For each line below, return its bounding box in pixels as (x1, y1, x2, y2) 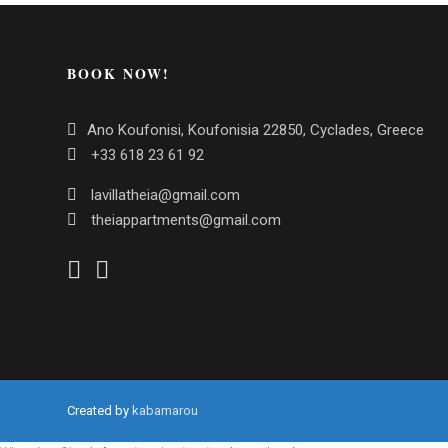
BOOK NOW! (67, 63, 170, 85)
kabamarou (132, 403, 198, 419)
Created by (67, 403, 132, 419)
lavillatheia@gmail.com (87, 186, 240, 205)
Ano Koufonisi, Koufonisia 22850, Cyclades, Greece (87, 121, 424, 140)
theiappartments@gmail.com (87, 211, 281, 230)
